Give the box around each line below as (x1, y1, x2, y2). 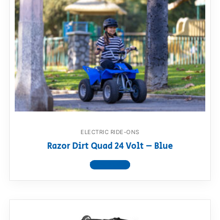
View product (90, 160, 130, 169)
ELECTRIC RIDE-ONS (81, 128, 139, 136)
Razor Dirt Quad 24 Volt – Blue (47, 139, 173, 153)
